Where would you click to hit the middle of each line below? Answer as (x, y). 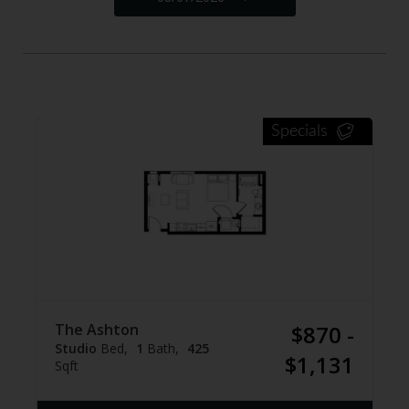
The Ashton (97, 330)
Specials (299, 131)
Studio (76, 348)
